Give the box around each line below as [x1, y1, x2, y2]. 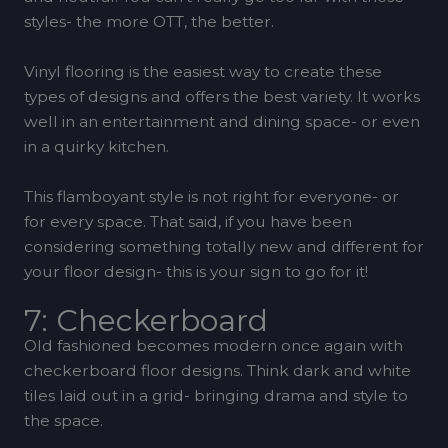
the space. [23, 411, 103, 431]
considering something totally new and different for [23, 236, 424, 256]
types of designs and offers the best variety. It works [23, 86, 420, 106]
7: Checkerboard [23, 302, 268, 340]
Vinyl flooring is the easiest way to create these [23, 61, 382, 81]
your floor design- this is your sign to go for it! [23, 261, 368, 281]
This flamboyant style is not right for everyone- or [23, 186, 399, 206]
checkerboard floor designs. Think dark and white [23, 361, 411, 381]
